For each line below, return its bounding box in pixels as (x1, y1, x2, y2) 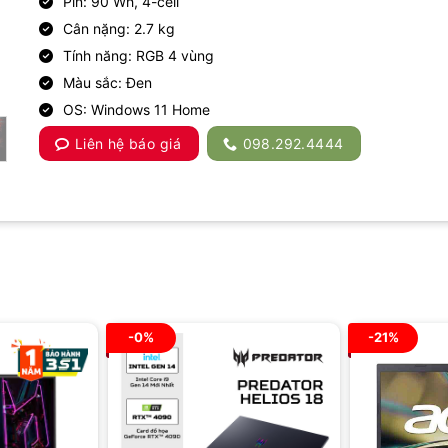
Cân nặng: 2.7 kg (63, 19, 175, 37)
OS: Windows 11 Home (63, 100, 210, 118)
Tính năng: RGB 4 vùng (63, 46, 214, 64)
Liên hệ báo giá (74, 134, 182, 152)
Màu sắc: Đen (63, 73, 152, 91)
